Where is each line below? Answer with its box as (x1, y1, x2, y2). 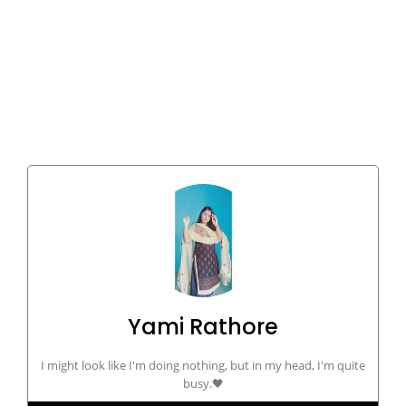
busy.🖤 (182, 374, 224, 391)
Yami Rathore (128, 311, 278, 342)
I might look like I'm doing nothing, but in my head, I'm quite (41, 356, 365, 373)
